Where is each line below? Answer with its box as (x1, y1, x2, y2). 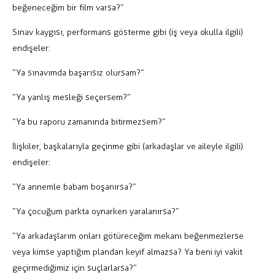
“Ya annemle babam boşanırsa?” (12, 181, 136, 192)
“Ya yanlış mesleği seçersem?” (12, 91, 131, 103)
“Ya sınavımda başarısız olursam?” (12, 67, 144, 78)
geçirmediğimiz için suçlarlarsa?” (12, 262, 137, 273)
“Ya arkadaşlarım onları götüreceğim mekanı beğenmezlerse (12, 230, 244, 241)
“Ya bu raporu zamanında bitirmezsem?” (12, 116, 166, 127)
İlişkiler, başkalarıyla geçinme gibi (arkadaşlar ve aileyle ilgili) (12, 141, 244, 152)
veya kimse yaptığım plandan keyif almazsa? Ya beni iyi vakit (12, 246, 243, 257)
